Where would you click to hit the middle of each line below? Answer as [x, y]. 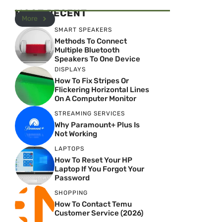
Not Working [76, 134]
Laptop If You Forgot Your [99, 169]
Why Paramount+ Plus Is [97, 125]
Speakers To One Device [97, 59]
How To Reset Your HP [93, 160]
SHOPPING [71, 193]
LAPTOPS [69, 149]
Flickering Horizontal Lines [102, 90]
